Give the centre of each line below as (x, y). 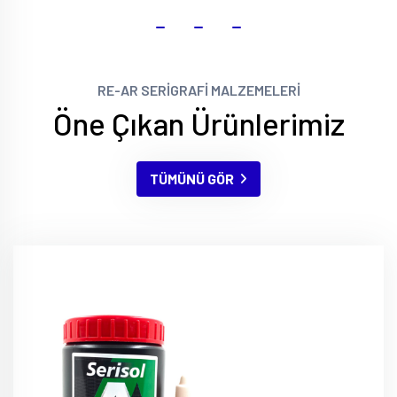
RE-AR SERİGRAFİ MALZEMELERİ (198, 90)
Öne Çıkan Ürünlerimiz (198, 123)
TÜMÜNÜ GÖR (192, 179)
